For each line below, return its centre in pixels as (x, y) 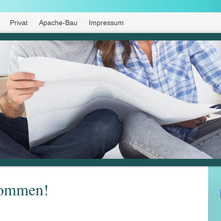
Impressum (106, 23)
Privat (19, 23)
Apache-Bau (58, 23)
